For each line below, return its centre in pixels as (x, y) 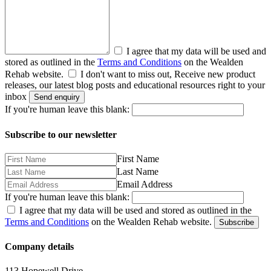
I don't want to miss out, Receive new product (168, 74)
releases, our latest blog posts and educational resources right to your (135, 85)
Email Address (145, 184)
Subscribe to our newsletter (61, 134)
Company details (39, 247)
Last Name (138, 171)
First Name (138, 158)
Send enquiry (57, 97)
